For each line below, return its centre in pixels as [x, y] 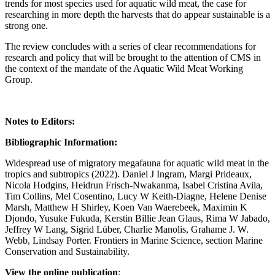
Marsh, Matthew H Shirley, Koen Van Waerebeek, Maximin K [126, 207]
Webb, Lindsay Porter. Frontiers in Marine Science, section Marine [134, 240]
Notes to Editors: [40, 121]
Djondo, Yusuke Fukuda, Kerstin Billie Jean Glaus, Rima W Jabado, [137, 218]
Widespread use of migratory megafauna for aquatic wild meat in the [137, 163]
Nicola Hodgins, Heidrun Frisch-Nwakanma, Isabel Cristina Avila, [134, 185]
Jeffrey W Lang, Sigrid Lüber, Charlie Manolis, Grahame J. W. [127, 229]
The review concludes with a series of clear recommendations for [130, 46]
